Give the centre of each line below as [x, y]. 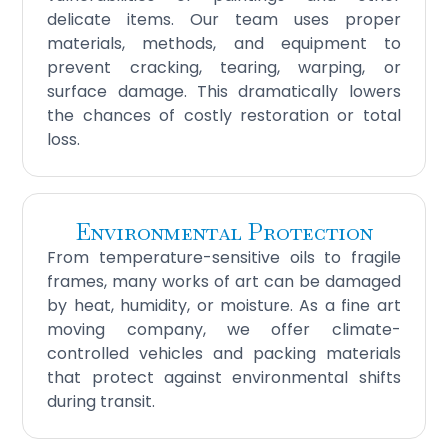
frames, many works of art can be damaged [224, 282]
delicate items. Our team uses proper [224, 20]
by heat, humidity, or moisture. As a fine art [224, 306]
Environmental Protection [224, 232]
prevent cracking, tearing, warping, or [224, 68]
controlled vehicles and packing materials [224, 354]
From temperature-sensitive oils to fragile [224, 258]
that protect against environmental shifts [224, 378]
